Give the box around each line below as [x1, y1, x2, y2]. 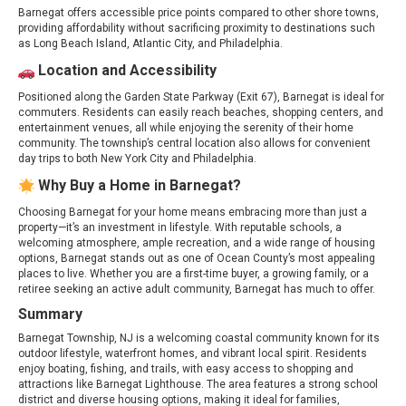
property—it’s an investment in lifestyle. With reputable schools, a [18, 220, 342, 234]
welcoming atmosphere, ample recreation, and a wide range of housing [18, 236, 375, 249]
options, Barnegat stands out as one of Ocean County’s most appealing [18, 251, 375, 265]
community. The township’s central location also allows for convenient [18, 136, 371, 150]
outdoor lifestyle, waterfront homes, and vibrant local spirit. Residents [18, 346, 367, 360]
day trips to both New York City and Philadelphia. [18, 151, 256, 165]
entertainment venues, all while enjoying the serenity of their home [18, 121, 353, 134]
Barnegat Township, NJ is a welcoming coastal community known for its [18, 331, 380, 344]
